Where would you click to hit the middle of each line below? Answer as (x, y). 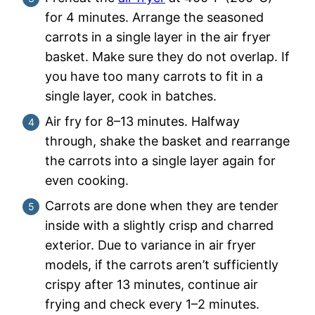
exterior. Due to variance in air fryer (150, 245)
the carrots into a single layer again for (160, 160)
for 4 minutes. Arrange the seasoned (154, 17)
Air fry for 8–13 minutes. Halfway (142, 121)
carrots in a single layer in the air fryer (158, 37)
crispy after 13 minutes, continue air (152, 284)
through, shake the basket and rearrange (167, 141)
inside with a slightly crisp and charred (159, 225)
